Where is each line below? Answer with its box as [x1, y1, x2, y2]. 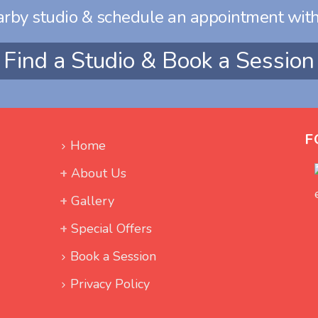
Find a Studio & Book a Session [4, 45, 314, 76]
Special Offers [70, 220, 152, 237]
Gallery [70, 192, 114, 209]
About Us [70, 165, 126, 182]
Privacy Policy [70, 275, 150, 292]
